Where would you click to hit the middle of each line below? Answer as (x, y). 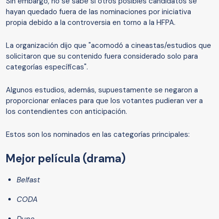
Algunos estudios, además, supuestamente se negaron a (102, 90)
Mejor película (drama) (66, 159)
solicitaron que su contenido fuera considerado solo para (102, 56)
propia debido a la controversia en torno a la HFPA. (91, 23)
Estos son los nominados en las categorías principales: (98, 135)
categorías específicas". (47, 67)
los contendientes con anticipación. (66, 112)
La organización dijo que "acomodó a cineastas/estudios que (109, 46)
